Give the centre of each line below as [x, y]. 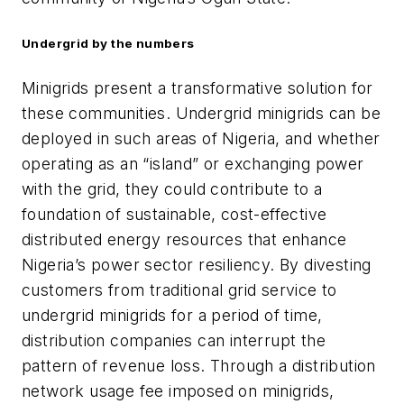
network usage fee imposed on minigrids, [178, 390]
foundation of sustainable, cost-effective [174, 214]
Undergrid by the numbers [108, 43]
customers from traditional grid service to [179, 289]
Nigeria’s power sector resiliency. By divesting [197, 264]
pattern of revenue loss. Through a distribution [199, 365]
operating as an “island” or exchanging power [193, 163]
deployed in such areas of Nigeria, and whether [201, 138]
